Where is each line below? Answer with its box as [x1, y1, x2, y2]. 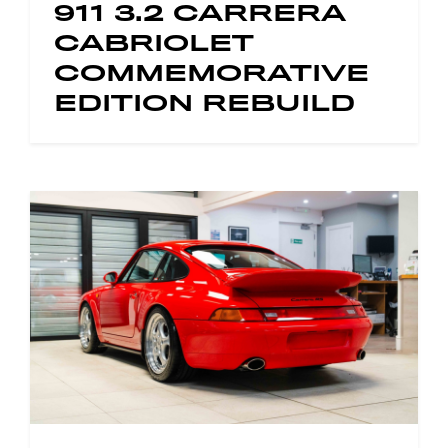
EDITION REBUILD [54, 91, 355, 116]
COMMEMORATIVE [54, 61, 369, 86]
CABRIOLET [54, 31, 254, 56]
